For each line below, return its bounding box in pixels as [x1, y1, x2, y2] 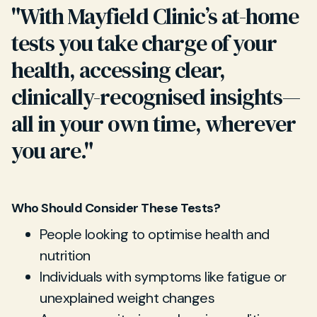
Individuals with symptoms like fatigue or [40, 267, 287, 286]
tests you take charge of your [11, 28, 277, 59]
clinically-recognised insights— [11, 81, 301, 113]
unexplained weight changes [40, 289, 214, 307]
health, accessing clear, [11, 54, 225, 86]
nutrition [40, 246, 91, 265]
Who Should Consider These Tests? [11, 200, 220, 217]
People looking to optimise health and [40, 225, 270, 243]
